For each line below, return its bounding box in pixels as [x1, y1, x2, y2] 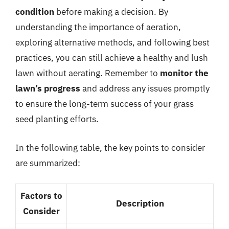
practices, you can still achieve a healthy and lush [15, 52, 208, 63]
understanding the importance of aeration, [15, 21, 181, 33]
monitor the [160, 67, 209, 79]
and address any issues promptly [80, 83, 210, 94]
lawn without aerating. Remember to [15, 67, 160, 79]
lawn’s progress [15, 83, 80, 94]
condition [15, 6, 54, 17]
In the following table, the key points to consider [15, 142, 205, 153]
